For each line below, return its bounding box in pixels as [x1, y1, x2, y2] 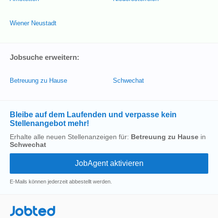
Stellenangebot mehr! [10, 119, 89, 127]
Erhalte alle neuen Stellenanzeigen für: [10, 133, 131, 141]
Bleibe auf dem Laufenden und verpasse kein [10, 110, 177, 119]
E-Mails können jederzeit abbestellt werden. [10, 179, 112, 184]
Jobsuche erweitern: [10, 53, 79, 61]
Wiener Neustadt [10, 19, 56, 27]
